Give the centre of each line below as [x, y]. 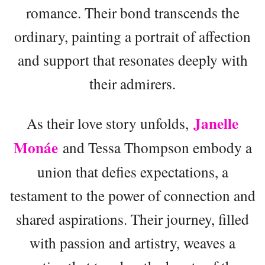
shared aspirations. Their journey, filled [132, 219]
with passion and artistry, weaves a [132, 242]
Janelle [216, 123]
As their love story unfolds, [110, 123]
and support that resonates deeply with [132, 59]
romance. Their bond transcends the [132, 12]
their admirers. [132, 83]
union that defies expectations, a [132, 171]
